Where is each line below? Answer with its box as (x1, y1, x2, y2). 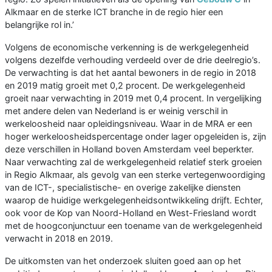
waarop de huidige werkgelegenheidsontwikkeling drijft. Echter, (5, 195, 263, 206)
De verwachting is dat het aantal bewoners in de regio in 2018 (5, 67, 256, 78)
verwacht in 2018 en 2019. (5, 233, 113, 244)
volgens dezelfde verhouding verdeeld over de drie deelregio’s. (5, 55, 260, 66)
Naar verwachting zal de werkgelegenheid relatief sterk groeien (5, 157, 262, 168)
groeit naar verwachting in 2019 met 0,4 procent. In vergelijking (5, 93, 262, 104)
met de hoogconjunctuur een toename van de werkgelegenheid (5, 220, 262, 231)
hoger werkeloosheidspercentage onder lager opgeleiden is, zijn (5, 131, 266, 142)
